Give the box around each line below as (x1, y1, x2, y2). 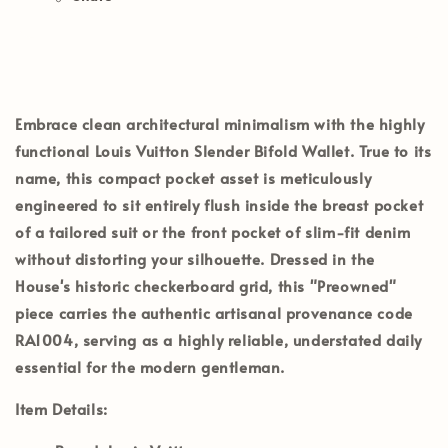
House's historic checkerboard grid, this (15, 274, 310, 296)
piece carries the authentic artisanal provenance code (15, 301, 413, 323)
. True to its (349, 139, 432, 161)
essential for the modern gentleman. (15, 355, 286, 377)
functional (15, 139, 95, 161)
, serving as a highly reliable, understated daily (73, 328, 423, 350)
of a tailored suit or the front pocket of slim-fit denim (15, 220, 411, 242)
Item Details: (15, 397, 108, 419)
